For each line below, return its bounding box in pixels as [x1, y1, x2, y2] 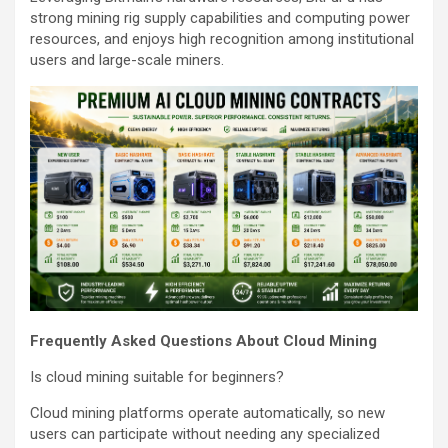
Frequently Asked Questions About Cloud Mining [30, 331, 377, 350]
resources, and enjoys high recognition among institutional [30, 29, 414, 48]
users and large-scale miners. [30, 50, 224, 69]
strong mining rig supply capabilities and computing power [30, 8, 410, 27]
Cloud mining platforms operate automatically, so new [30, 403, 385, 422]
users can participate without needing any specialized [30, 424, 380, 443]
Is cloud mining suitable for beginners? [30, 367, 284, 386]
